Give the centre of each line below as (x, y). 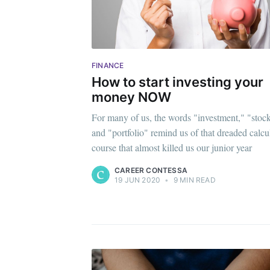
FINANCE (108, 66)
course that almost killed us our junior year (172, 148)
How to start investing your (177, 82)
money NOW (131, 97)
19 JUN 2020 (138, 180)
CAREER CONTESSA (151, 171)
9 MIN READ (193, 180)
